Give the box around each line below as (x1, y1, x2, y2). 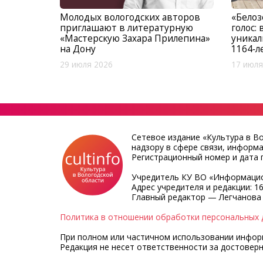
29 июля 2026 (60, 59, 113, 70)
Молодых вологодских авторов (60, 10, 200, 23)
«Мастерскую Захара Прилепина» (60, 31, 210, 45)
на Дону (60, 42, 96, 55)
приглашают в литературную (60, 21, 193, 34)
